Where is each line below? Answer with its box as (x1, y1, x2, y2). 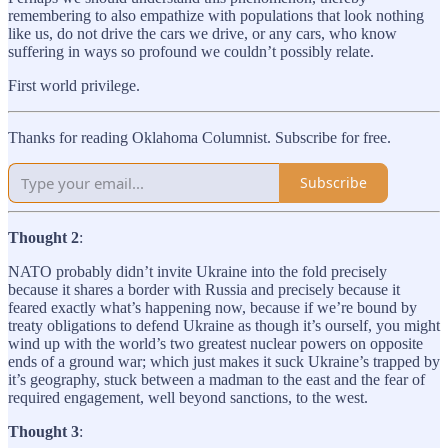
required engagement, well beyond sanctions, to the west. (8, 388, 368, 406)
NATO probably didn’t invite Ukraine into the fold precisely (8, 262, 387, 280)
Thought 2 (8, 228, 79, 246)
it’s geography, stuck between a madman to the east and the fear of (8, 370, 425, 388)
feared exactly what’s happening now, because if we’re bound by (8, 298, 417, 316)
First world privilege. (8, 76, 140, 94)
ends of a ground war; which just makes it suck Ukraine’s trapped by (8, 352, 440, 370)
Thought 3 (8, 422, 79, 440)
